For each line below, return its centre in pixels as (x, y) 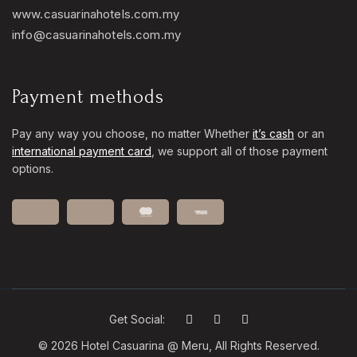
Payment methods (88, 97)
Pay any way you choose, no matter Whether (132, 133)
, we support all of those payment (239, 151)
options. (33, 169)
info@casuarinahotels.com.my (97, 35)
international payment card (82, 151)
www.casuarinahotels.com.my (96, 14)
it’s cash (273, 133)
